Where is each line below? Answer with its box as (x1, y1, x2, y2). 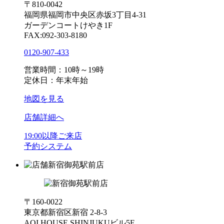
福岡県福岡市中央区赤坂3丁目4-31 (24, 10, 146, 19)
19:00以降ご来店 (24, 131, 82, 140)
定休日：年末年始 (24, 75, 88, 84)
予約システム (24, 141, 72, 150)
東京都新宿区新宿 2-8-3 (24, 207, 107, 216)
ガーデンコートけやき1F (24, 20, 112, 29)
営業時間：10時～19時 (24, 65, 104, 74)
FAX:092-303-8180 (24, 30, 87, 39)
